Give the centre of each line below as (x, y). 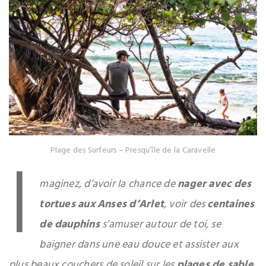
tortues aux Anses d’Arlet (102, 205)
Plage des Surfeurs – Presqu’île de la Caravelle (133, 151)
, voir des (186, 205)
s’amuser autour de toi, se (160, 225)
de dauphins (69, 225)
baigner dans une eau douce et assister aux (139, 245)
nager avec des (215, 185)
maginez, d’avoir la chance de (109, 185)
